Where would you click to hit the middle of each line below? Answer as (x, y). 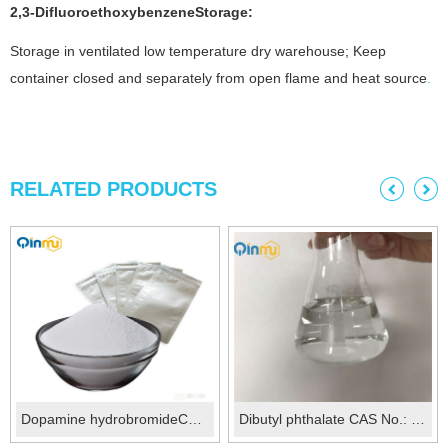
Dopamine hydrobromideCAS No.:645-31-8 (195, 418)
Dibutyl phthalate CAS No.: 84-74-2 (418, 418)
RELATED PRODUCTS (113, 189)
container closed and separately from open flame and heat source (218, 78)
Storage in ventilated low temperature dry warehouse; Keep (198, 51)
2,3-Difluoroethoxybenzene (102, 12)
